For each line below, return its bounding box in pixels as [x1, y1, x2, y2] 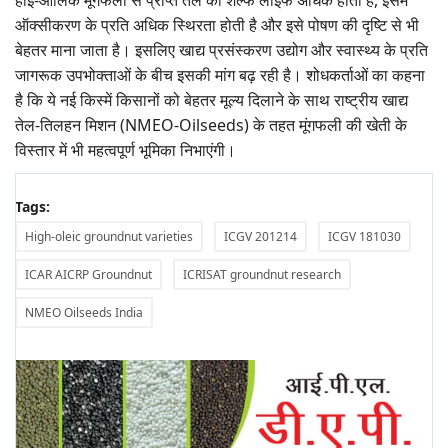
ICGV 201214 [224, 228, 297, 246]
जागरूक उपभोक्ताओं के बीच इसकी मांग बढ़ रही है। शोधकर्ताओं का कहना [15, 64, 425, 87]
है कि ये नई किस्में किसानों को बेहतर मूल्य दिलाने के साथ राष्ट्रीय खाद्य [15, 89, 408, 112]
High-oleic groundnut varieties [25, 228, 193, 246]
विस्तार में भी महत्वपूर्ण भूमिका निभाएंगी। [15, 139, 236, 162]
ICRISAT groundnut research [183, 266, 341, 284]
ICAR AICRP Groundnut [25, 266, 152, 284]
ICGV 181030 [328, 228, 401, 246]
